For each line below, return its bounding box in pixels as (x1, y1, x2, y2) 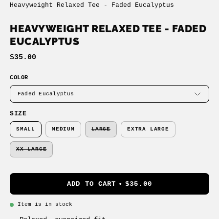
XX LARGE (16, 146, 47, 153)
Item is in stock (18, 201, 72, 207)
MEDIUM (52, 126, 75, 132)
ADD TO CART (67, 180, 116, 188)
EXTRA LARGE (127, 126, 169, 132)
